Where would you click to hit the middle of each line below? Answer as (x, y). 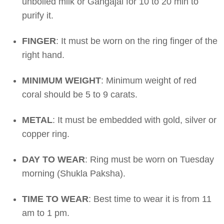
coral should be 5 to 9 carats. (80, 94)
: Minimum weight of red (149, 80)
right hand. (43, 55)
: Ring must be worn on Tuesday (149, 159)
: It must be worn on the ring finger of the (137, 41)
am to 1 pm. (46, 213)
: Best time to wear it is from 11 (150, 199)
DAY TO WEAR (53, 159)
